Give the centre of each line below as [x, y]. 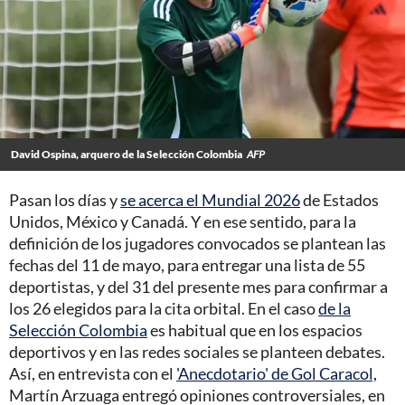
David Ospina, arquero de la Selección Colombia [127, 154]
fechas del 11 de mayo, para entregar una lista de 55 [187, 264]
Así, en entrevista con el [93, 373]
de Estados [339, 199]
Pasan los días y [65, 199]
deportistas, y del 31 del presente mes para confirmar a [198, 286]
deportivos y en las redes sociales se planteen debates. [197, 351]
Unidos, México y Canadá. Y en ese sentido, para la [183, 221]
